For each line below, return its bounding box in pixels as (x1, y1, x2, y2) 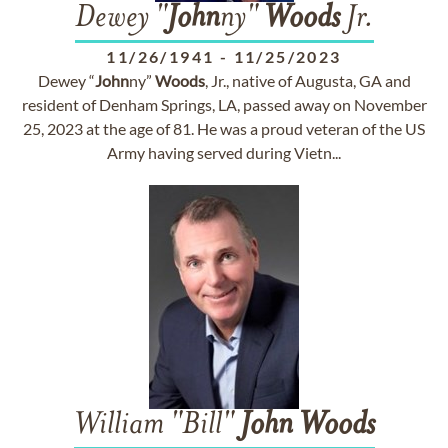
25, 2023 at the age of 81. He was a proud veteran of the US (23, 119, 425, 138)
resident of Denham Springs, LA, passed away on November (21, 95, 427, 114)
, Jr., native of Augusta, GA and (204, 71, 411, 90)
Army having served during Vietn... (107, 143, 341, 162)
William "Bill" (73, 410, 240, 442)
